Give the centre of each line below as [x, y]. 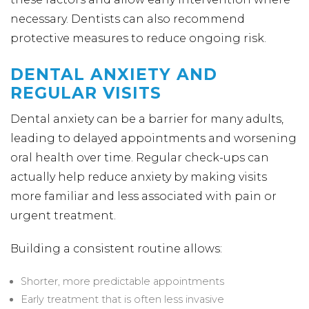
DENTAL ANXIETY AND [114, 74]
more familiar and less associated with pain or [143, 196]
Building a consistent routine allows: [116, 249]
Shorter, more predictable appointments [122, 281]
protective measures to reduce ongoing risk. [138, 38]
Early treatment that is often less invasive [122, 299]
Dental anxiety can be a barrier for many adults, [147, 119]
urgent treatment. [63, 216]
